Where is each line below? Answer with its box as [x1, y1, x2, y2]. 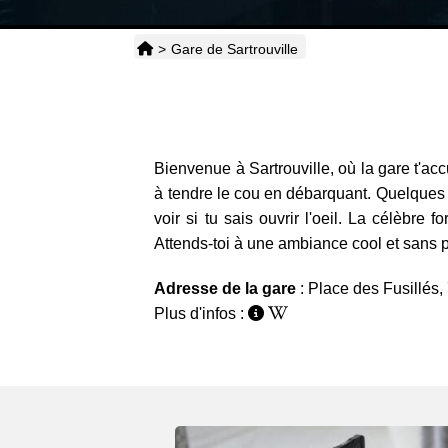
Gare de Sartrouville [171, 41, 299, 58]
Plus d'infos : [154, 305, 249, 323]
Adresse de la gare [154, 280, 301, 298]
